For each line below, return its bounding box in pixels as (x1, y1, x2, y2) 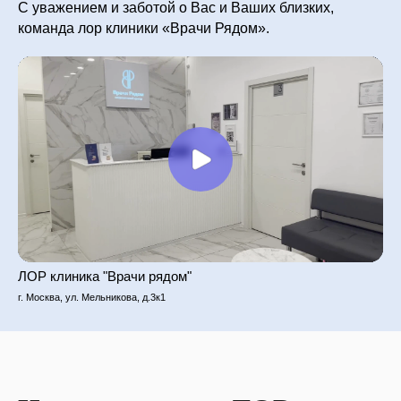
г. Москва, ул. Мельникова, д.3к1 (18, 292, 166, 303)
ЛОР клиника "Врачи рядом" (18, 269, 192, 285)
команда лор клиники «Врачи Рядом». (18, 21, 269, 37)
